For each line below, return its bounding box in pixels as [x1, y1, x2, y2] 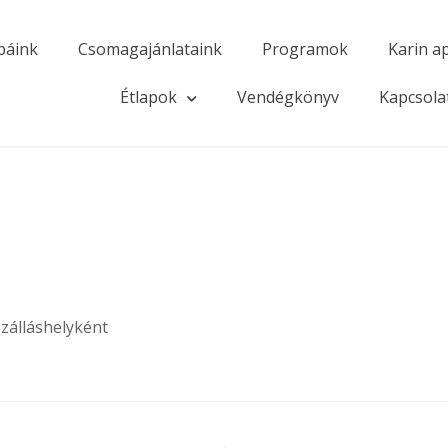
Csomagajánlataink [78, 38, 223, 60]
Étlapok [120, 86, 178, 108]
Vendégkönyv [237, 86, 340, 108]
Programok [262, 38, 349, 60]
